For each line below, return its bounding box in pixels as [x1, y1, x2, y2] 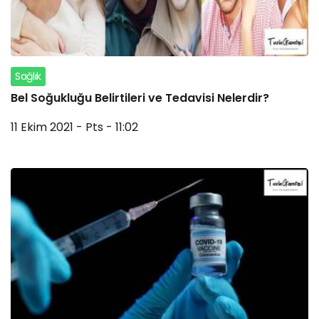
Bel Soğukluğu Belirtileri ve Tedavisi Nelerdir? [11, 89, 269, 106]
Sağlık [15, 68, 41, 83]
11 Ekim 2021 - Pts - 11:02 [11, 118, 138, 135]
